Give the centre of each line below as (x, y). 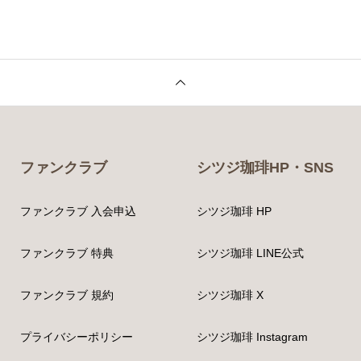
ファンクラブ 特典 (66, 253)
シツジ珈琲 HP (234, 211)
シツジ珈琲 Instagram (252, 336)
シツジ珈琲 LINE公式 (250, 253)
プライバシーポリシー (76, 336)
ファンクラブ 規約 (66, 295)
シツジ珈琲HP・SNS (265, 167)
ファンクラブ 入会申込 (78, 211)
